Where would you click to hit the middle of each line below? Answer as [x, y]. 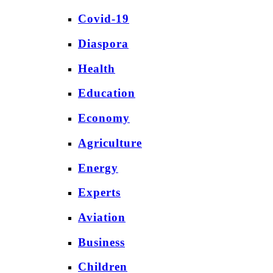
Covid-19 [104, 19]
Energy [98, 168]
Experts [99, 193]
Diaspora [103, 44]
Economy [104, 118]
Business [101, 242]
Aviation [102, 218]
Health [97, 68]
